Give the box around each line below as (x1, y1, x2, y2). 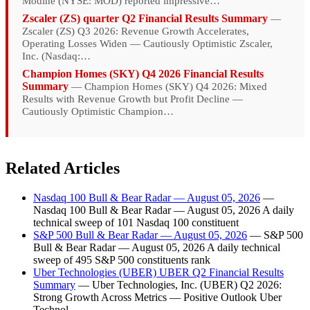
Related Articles (6, 158, 120, 177)
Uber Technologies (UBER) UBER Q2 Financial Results (33, 266, 284, 278)
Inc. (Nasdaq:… (22, 50, 91, 62)
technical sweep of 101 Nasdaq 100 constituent (33, 216, 239, 228)
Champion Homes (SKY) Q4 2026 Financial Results (22, 67, 264, 80)
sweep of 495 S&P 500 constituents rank (33, 253, 210, 266)
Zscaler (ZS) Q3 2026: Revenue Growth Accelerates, (22, 25, 249, 37)
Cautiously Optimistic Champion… (22, 105, 174, 117)
